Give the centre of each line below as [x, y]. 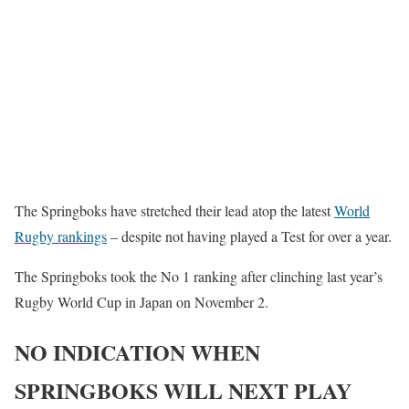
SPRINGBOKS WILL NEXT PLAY [183, 390]
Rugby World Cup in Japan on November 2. [142, 302]
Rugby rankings [61, 236]
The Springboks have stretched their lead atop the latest [174, 211]
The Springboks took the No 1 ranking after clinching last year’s [199, 277]
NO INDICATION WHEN [137, 352]
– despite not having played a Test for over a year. [249, 236]
